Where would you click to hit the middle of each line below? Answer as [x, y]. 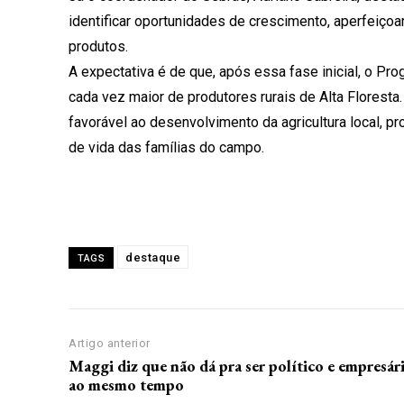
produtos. [98, 46]
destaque [153, 257]
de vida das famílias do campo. [166, 147]
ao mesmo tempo [126, 385]
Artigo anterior [110, 343]
